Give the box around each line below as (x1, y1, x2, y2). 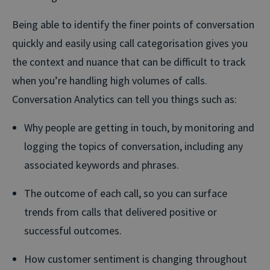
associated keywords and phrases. (24, 157, 179, 172)
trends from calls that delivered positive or (24, 204, 217, 219)
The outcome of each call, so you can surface (24, 186, 227, 200)
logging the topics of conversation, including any (24, 139, 243, 153)
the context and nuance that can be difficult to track (12, 54, 246, 69)
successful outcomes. (24, 223, 122, 237)
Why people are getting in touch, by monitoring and (24, 120, 254, 134)
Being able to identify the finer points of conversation (12, 17, 254, 31)
